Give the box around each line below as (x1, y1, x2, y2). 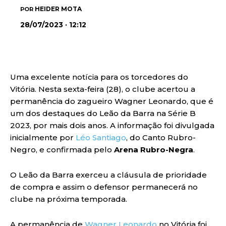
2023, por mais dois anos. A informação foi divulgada (10, 120, 214, 130)
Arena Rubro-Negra (114, 144, 193, 154)
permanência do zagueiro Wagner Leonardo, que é (10, 96, 213, 106)
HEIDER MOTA (35, 5, 82, 13)
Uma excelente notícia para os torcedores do (10, 72, 188, 82)
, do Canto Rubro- (126, 132, 196, 142)
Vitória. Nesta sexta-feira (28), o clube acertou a (10, 84, 195, 94)
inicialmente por (10, 132, 76, 142)
